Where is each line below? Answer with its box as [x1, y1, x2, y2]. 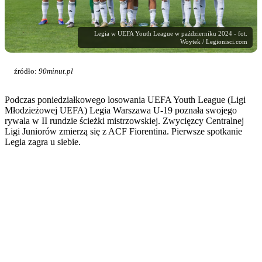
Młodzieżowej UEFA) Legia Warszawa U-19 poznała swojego [5, 105, 237, 116]
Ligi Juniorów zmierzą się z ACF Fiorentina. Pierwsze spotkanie [5, 126, 242, 137]
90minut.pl [39, 67, 73, 76]
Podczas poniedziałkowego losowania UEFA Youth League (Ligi [5, 95, 246, 105]
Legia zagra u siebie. [5, 137, 81, 147]
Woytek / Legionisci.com [180, 38, 247, 46]
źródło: [14, 67, 39, 76]
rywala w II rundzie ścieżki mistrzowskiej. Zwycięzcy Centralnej [5, 116, 244, 126]
